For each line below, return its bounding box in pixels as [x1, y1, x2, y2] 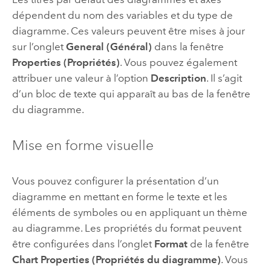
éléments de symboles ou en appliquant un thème [11, 206, 247, 218]
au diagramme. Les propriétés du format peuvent [11, 221, 241, 234]
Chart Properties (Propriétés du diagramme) [11, 253, 221, 266]
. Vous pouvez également [119, 56, 237, 69]
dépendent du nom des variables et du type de [11, 9, 233, 22]
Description [150, 72, 206, 85]
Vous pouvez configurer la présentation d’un [11, 174, 219, 187]
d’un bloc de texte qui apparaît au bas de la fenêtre [11, 88, 250, 100]
